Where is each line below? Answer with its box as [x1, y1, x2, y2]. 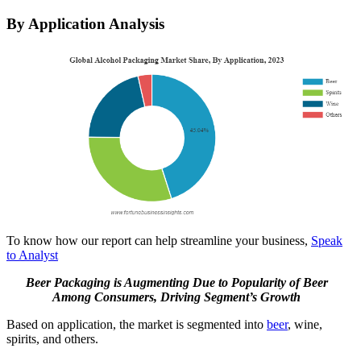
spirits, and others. [6, 332, 98, 346]
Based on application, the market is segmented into [6, 317, 267, 332]
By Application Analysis [6, 15, 164, 32]
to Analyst [6, 248, 58, 263]
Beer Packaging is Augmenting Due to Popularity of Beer [25, 276, 328, 290]
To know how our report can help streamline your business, [6, 234, 311, 248]
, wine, [288, 317, 322, 332]
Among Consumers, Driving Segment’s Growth [52, 290, 301, 305]
